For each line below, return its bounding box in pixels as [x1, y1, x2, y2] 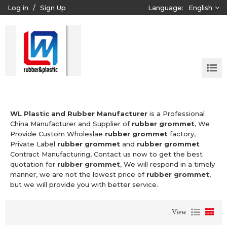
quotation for [10, 160, 57, 168]
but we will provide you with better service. [10, 180, 158, 188]
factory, [168, 130, 196, 138]
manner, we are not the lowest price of [10, 170, 146, 178]
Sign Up [40, 4, 66, 12]
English [188, 4, 212, 12]
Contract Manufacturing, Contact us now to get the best [10, 150, 203, 158]
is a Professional [147, 109, 205, 118]
